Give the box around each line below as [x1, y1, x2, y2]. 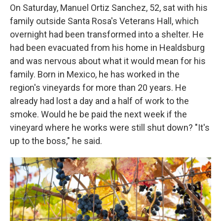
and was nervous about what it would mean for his [10, 56, 206, 66]
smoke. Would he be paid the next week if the [10, 109, 187, 119]
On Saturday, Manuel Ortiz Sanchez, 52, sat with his [10, 2, 208, 13]
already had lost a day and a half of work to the [10, 96, 189, 106]
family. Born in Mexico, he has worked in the [10, 69, 180, 79]
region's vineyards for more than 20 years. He [10, 82, 186, 93]
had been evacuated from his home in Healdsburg [10, 42, 205, 53]
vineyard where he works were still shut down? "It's [10, 122, 210, 133]
